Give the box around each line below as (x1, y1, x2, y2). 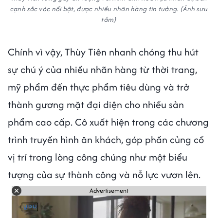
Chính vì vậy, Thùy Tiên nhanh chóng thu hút (8, 44, 199, 59)
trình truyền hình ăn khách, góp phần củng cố (8, 132, 204, 146)
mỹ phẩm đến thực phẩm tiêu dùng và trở (8, 79, 189, 94)
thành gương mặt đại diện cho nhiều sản (8, 97, 184, 111)
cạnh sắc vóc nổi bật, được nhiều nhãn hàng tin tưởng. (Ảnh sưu (10, 3, 208, 14)
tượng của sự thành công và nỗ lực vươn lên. (8, 167, 200, 182)
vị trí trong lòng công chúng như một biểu (8, 149, 187, 164)
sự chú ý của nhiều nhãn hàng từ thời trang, (8, 62, 197, 76)
